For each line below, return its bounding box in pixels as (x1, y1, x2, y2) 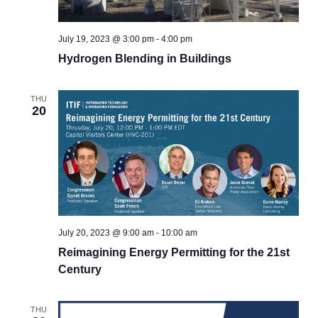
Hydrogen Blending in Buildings (57, 53, 231, 65)
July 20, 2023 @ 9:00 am (57, 228, 154, 238)
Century (57, 263, 102, 276)
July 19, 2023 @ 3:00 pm (57, 34, 154, 45)
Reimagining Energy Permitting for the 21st (57, 246, 290, 259)
